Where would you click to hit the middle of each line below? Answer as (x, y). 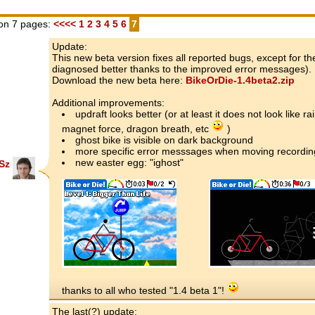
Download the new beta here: (119, 80)
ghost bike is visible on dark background (164, 140)
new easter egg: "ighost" (129, 162)
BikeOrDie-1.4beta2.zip (240, 80)
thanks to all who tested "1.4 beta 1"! (144, 290)
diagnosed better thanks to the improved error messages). (182, 69)
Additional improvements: (108, 102)
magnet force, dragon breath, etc (137, 128)
